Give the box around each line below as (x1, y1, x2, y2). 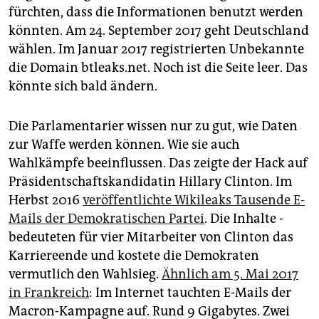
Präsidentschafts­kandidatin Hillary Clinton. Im (9, 173, 292, 189)
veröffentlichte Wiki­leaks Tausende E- (83, 192, 305, 208)
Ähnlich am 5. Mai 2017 (162, 266, 298, 282)
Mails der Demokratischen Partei (9, 210, 204, 226)
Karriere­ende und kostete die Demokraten (9, 247, 259, 263)
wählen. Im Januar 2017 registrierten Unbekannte (9, 41, 304, 57)
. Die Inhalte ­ (204, 210, 283, 226)
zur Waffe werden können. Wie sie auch (9, 136, 239, 152)
